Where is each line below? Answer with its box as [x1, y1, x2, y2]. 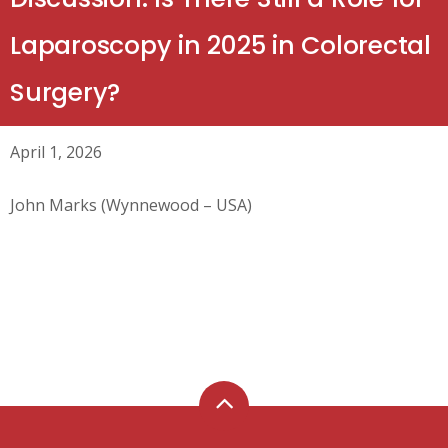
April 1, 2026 [10, 141, 102, 163]
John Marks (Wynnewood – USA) [10, 194, 252, 216]
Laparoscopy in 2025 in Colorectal [10, 28, 431, 63]
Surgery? [10, 75, 120, 110]
